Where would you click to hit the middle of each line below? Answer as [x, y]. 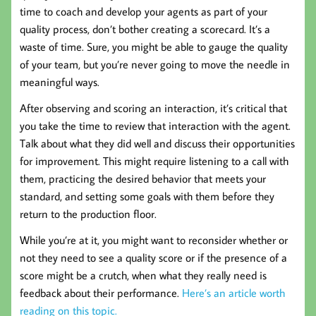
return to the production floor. [88, 213]
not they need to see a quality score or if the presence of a [153, 257]
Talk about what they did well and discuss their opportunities [157, 143]
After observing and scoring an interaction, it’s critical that [153, 108]
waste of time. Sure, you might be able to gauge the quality [154, 46]
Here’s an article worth [233, 292]
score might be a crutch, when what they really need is [143, 275]
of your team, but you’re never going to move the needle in [155, 64]
